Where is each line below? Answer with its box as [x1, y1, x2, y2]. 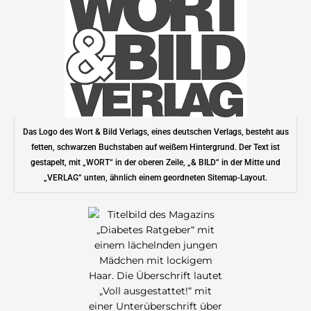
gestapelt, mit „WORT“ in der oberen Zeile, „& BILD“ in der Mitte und [31, 158, 280, 168]
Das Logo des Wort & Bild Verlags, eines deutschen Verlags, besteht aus [22, 127, 289, 137]
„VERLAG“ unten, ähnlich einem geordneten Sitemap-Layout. [44, 173, 267, 183]
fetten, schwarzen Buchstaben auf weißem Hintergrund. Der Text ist [31, 142, 280, 153]
